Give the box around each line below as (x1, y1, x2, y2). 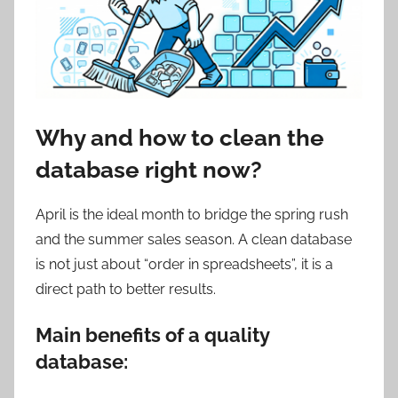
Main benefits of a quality (36, 323, 269, 347)
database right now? (36, 155, 262, 183)
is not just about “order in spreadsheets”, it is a (36, 256, 333, 274)
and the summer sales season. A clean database (36, 231, 352, 249)
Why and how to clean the (36, 123, 324, 151)
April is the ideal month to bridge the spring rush (36, 206, 348, 224)
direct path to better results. (36, 281, 216, 298)
